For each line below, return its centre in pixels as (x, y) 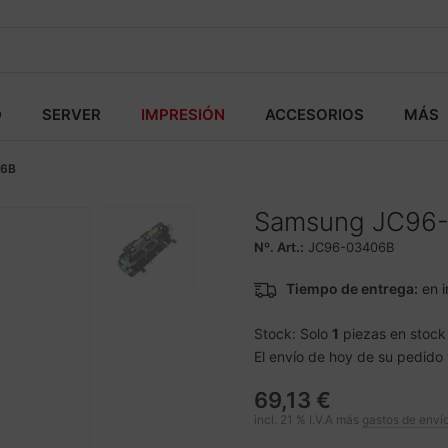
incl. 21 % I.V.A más (308, 419)
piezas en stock (392, 333)
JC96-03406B (351, 247)
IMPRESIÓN (183, 114)
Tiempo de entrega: (352, 288)
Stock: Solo (293, 333)
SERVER (71, 114)
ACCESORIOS (314, 114)
